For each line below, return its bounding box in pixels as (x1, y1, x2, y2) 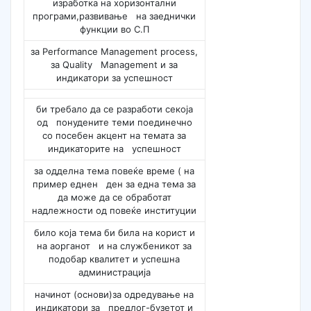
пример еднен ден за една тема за (33, 178, 196, 190)
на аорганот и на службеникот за (37, 240, 192, 252)
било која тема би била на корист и (33, 227, 195, 239)
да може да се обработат (57, 192, 171, 203)
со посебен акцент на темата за (42, 130, 187, 142)
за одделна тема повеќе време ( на (34, 165, 195, 177)
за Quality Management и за (51, 59, 178, 71)
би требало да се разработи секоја (35, 103, 193, 115)
